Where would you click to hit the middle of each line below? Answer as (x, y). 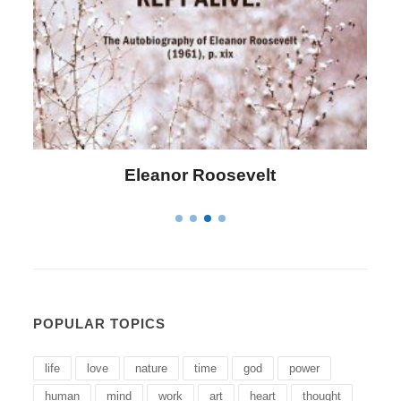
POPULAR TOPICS (100, 324)
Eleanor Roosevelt (200, 175)
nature (152, 368)
